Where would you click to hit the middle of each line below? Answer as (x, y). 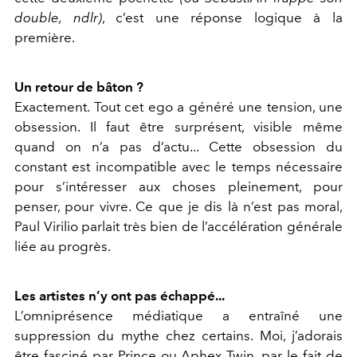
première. (45, 38)
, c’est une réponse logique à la (222, 18)
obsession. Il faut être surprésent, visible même (178, 127)
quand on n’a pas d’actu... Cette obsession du (178, 147)
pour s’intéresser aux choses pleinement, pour (178, 187)
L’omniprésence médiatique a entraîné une (178, 316)
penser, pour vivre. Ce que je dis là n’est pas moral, (178, 207)
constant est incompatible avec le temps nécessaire (178, 167)
